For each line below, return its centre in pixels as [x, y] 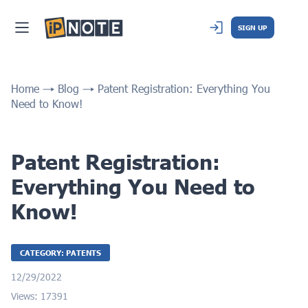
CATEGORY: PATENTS [60, 253]
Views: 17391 [40, 296]
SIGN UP [253, 28]
